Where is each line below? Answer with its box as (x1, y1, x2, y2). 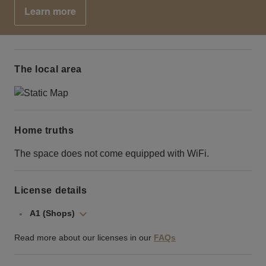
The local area (14, 64, 82, 75)
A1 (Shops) (30, 208, 75, 218)
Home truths (14, 125, 74, 135)
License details (14, 185, 87, 196)
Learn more (24, 4, 76, 18)
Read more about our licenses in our (14, 233, 151, 243)
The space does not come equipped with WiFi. (14, 148, 209, 159)
